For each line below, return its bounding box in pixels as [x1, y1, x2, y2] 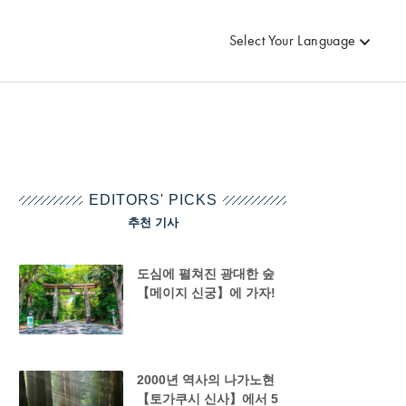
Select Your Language [228, 31, 356, 50]
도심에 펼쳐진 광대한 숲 [136, 266, 275, 281]
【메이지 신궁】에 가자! [136, 285, 275, 300]
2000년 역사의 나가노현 [136, 372, 275, 387]
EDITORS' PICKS [88, 192, 217, 208]
